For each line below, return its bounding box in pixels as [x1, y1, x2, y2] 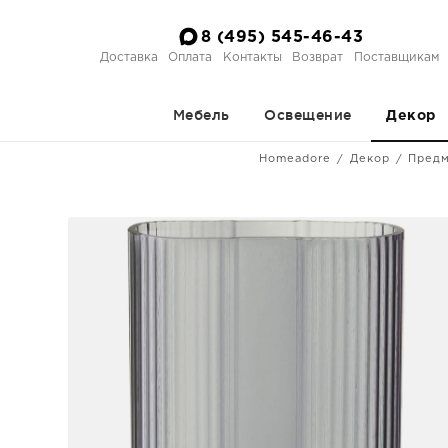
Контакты [222, 51, 282, 63]
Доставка [99, 51, 158, 63]
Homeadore [259, 154, 331, 164]
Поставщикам [353, 51, 439, 63]
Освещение [264, 107, 352, 123]
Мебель [172, 107, 230, 123]
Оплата [168, 51, 213, 63]
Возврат [292, 51, 344, 63]
